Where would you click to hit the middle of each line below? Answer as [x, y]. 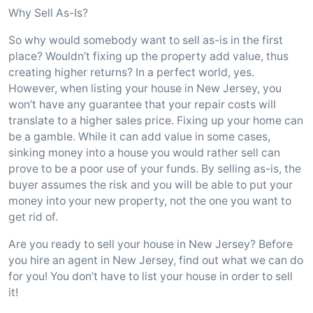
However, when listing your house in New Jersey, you [145, 88]
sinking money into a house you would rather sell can [144, 153]
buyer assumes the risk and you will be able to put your [151, 185]
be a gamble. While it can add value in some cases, [139, 137]
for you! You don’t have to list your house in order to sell [151, 276]
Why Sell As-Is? [48, 13]
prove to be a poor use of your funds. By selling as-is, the [155, 169]
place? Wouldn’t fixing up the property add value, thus [148, 56]
